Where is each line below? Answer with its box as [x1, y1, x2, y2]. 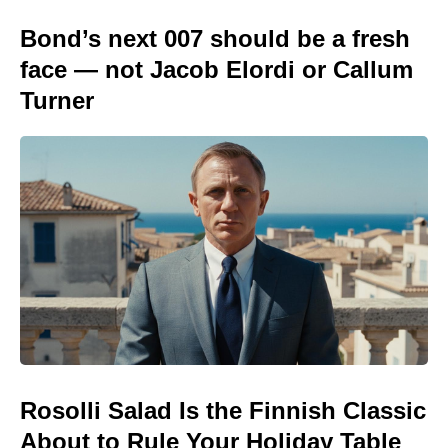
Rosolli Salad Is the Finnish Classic [20, 397, 426, 425]
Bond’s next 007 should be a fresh [20, 24, 410, 52]
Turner [20, 86, 94, 114]
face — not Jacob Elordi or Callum [20, 55, 413, 83]
